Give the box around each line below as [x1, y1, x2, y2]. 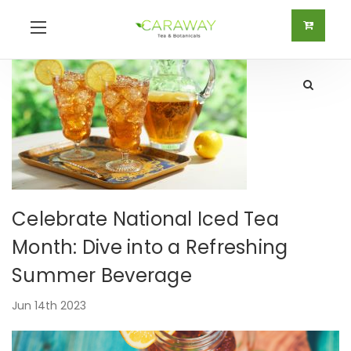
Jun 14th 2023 [12, 298, 86, 313]
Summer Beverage [12, 262, 192, 288]
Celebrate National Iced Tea [12, 206, 279, 232]
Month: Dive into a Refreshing [12, 234, 288, 260]
